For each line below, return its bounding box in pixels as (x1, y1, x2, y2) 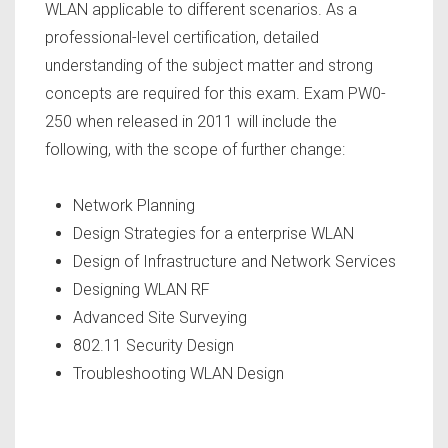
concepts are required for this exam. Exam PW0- (45, 84, 386, 104)
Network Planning (73, 196, 195, 216)
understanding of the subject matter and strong (45, 56, 373, 76)
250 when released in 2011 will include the (45, 112, 337, 132)
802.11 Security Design (73, 336, 234, 356)
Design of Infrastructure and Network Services (73, 252, 396, 272)
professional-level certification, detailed (45, 28, 319, 48)
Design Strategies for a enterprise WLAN (73, 224, 354, 244)
